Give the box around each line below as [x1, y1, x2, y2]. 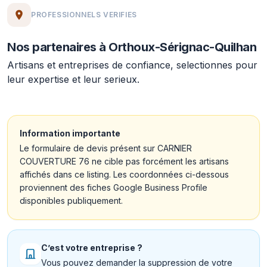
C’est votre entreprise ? [41, 243, 142, 253]
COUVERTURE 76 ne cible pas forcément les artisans [20, 156, 229, 166]
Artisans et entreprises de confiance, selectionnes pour [7, 59, 257, 71]
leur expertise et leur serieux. [7, 73, 139, 85]
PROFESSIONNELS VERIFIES [31, 10, 137, 19]
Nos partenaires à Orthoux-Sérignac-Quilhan [7, 40, 256, 54]
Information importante [20, 128, 120, 138]
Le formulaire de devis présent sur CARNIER [20, 143, 192, 153]
